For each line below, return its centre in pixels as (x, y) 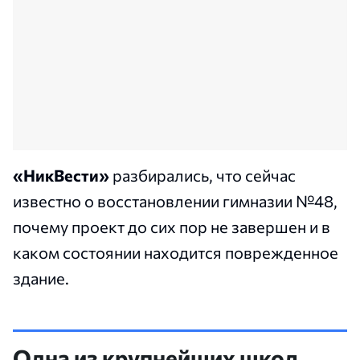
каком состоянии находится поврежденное (176, 253)
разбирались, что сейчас (202, 176)
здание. (41, 278)
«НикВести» (61, 176)
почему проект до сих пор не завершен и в (172, 227)
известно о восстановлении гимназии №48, (175, 201)
